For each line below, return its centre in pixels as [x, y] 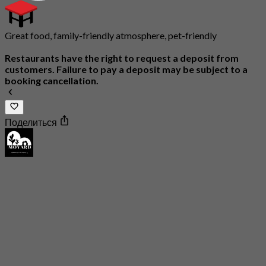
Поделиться [32, 122]
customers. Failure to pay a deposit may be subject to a [126, 69]
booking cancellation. [52, 81]
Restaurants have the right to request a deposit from [122, 58]
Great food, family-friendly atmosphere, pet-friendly [111, 36]
